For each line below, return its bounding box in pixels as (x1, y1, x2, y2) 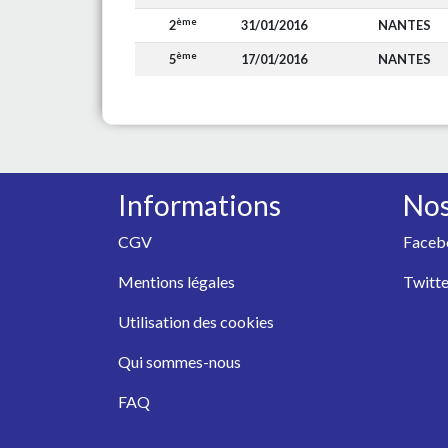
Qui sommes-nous (118, 352, 241, 371)
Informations (118, 188, 281, 222)
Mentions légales (118, 272, 235, 291)
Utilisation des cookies (118, 312, 274, 331)
